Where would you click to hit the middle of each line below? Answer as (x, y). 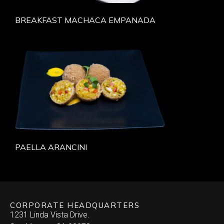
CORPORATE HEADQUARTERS (75, 205)
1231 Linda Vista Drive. (50, 214)
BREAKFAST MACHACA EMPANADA (85, 20)
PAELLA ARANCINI (51, 147)
